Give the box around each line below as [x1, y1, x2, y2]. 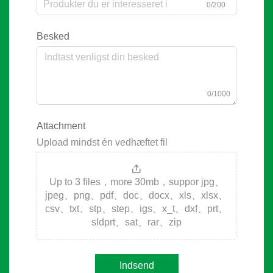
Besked [37, 31, 69, 42]
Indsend [119, 260, 154, 271]
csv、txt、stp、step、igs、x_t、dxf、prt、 [45, 204, 228, 214]
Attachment [37, 121, 85, 132]
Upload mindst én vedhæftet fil [37, 137, 168, 148]
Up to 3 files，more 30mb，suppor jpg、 [49, 177, 224, 188]
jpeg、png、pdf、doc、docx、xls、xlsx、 [45, 190, 228, 201]
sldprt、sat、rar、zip [91, 217, 182, 228]
